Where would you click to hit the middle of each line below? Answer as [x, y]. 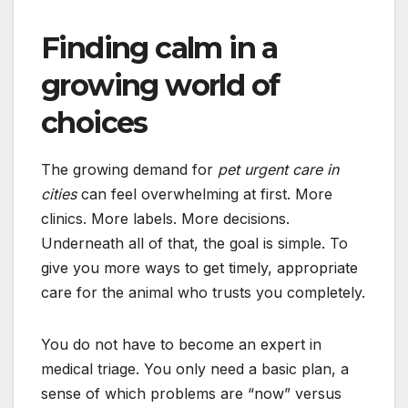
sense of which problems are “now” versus [191, 393]
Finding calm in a [159, 47]
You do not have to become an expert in [181, 344]
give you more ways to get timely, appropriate [199, 267]
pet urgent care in [278, 169]
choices [94, 122]
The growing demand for [129, 169]
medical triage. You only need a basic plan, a [195, 368]
